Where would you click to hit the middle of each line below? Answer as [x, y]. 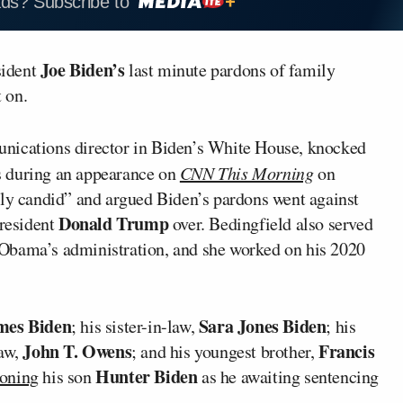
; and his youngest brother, [225, 351]
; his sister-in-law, [135, 326]
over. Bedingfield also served [271, 223]
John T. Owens [77, 351]
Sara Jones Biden [262, 326]
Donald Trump [112, 223]
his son [65, 376]
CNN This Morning [246, 172]
